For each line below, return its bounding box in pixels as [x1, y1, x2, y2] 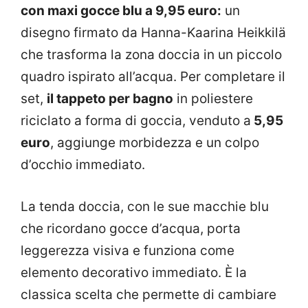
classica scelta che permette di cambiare [21, 286, 276, 302]
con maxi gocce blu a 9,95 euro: [21, 3, 221, 19]
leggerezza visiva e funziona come [21, 242, 234, 258]
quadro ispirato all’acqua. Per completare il [21, 69, 285, 85]
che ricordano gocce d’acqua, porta [21, 220, 241, 236]
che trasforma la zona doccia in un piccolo [21, 47, 282, 63]
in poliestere [173, 91, 253, 107]
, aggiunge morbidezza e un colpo [50, 135, 259, 151]
